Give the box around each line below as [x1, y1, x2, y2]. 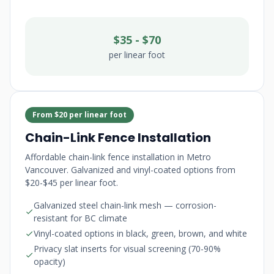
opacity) [34, 256, 65, 267]
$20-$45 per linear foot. [25, 177, 118, 188]
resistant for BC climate [34, 212, 127, 224]
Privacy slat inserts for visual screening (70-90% [34, 243, 221, 254]
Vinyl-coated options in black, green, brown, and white [34, 228, 247, 239]
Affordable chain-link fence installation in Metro [25, 151, 211, 163]
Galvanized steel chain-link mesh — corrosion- [34, 199, 217, 211]
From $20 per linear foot [32, 109, 127, 120]
